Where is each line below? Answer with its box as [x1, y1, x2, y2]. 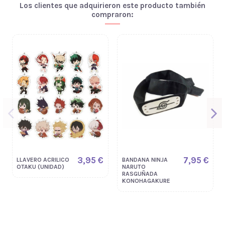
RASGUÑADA [122, 170, 158, 178]
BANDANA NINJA [122, 156, 168, 164]
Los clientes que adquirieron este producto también [20, 1, 205, 11]
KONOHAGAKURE [122, 177, 170, 185]
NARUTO [122, 163, 146, 171]
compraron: [91, 10, 134, 20]
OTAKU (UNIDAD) [17, 163, 65, 171]
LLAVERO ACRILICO [17, 156, 70, 164]
